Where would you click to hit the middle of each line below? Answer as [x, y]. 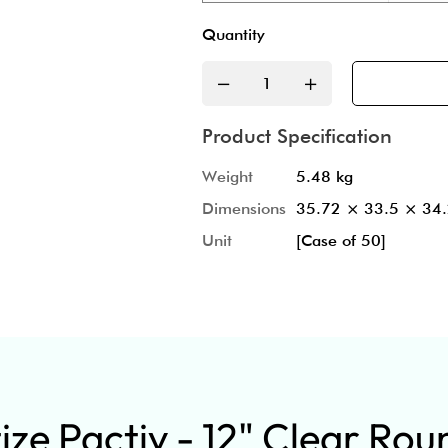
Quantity [233, 35]
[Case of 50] [341, 241]
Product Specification [297, 136]
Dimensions [244, 209]
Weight [227, 177]
